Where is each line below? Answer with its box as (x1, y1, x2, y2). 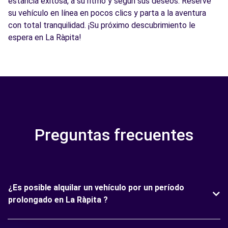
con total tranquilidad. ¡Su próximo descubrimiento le (8, 20, 195, 30)
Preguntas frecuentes (35, 125, 193, 145)
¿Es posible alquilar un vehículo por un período (8, 183, 184, 192)
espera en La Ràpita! (8, 33, 81, 42)
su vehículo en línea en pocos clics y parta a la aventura (8, 8, 206, 18)
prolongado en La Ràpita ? (8, 195, 108, 205)
